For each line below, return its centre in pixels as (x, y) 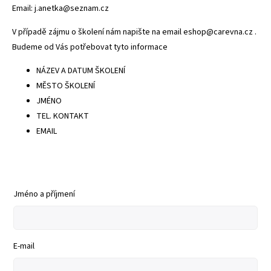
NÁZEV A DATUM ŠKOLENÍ (81, 71)
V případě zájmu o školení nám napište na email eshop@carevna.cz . (135, 32)
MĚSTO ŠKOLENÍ (66, 86)
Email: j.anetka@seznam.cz (60, 9)
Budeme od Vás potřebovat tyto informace (90, 47)
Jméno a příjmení (44, 194)
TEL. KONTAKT (63, 116)
